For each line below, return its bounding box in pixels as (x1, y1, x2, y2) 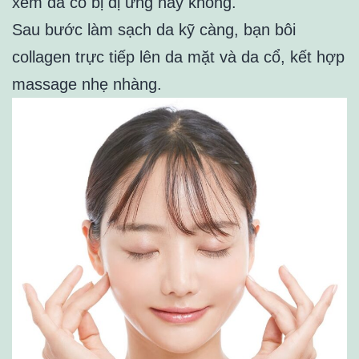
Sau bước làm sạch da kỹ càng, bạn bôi (12, 20, 296, 38)
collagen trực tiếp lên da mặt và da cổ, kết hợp (12, 47, 345, 66)
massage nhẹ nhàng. (12, 75, 162, 93)
